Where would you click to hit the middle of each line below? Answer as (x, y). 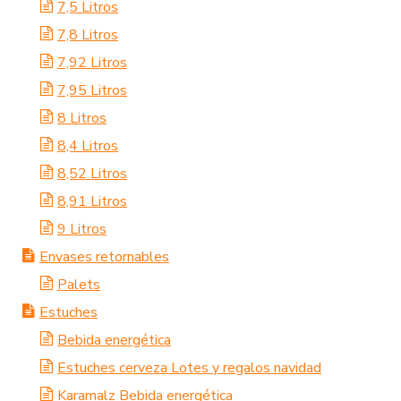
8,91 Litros (92, 201)
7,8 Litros (88, 35)
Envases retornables (104, 257)
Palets (79, 285)
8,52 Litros (92, 174)
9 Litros (82, 229)
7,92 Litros (92, 63)
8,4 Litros (88, 146)
